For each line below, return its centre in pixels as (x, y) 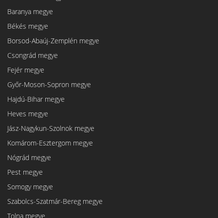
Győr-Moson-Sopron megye (49, 85)
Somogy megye (30, 187)
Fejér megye (26, 70)
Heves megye (28, 114)
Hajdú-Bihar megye (36, 99)
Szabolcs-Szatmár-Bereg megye (55, 201)
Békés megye (28, 26)
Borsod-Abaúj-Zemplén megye (53, 41)
